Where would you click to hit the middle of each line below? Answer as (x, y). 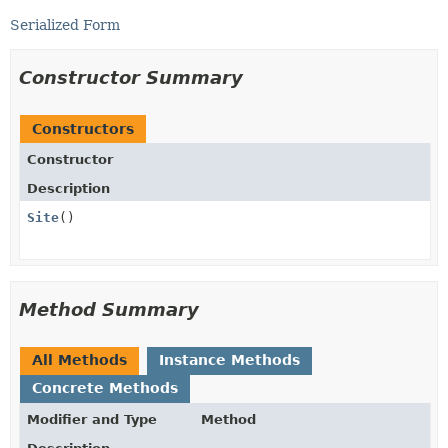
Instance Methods (229, 359)
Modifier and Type (92, 419)
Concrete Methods (105, 387)
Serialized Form (65, 24)
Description (68, 188)
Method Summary (109, 309)
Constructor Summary (131, 77)
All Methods (79, 359)
